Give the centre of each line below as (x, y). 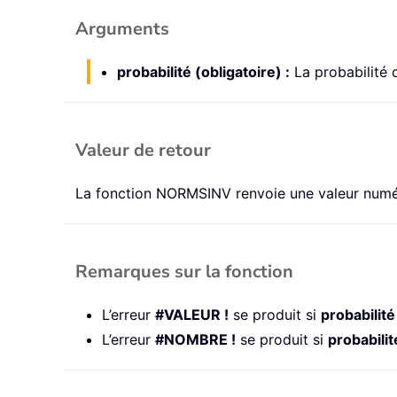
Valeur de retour (143, 151)
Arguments (122, 29)
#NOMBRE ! (195, 340)
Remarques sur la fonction (184, 272)
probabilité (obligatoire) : (203, 72)
